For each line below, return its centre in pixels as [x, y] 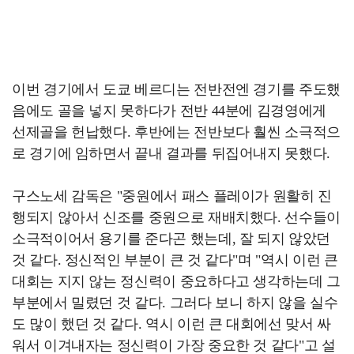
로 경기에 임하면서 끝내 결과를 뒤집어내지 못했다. [171, 153]
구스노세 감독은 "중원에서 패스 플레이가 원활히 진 [172, 196]
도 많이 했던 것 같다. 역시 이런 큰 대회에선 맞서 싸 [171, 324]
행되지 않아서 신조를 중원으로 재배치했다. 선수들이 [176, 217]
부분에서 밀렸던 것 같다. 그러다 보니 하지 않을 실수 [175, 303]
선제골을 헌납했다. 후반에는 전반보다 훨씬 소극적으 [176, 132]
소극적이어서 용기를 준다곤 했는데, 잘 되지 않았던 [171, 239]
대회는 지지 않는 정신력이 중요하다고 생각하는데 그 [176, 281]
